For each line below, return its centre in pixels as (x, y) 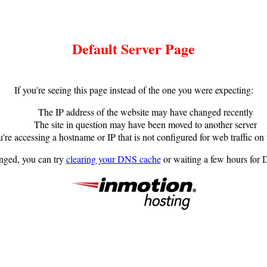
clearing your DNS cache (113, 159)
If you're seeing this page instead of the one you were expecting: (133, 89)
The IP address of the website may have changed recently (145, 111)
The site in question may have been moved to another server (145, 124)
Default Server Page (133, 48)
